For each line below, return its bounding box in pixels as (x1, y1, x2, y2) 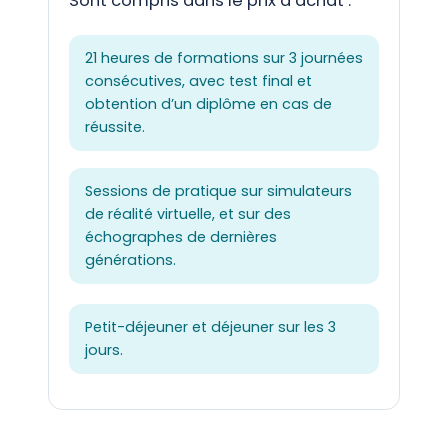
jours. (85, 339, 123, 360)
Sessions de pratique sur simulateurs (85, 180, 352, 201)
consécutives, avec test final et (85, 70, 312, 91)
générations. (85, 249, 176, 270)
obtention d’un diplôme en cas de (85, 93, 332, 114)
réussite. (85, 116, 145, 137)
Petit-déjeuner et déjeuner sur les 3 (85, 316, 336, 337)
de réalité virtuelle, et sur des (85, 203, 291, 224)
